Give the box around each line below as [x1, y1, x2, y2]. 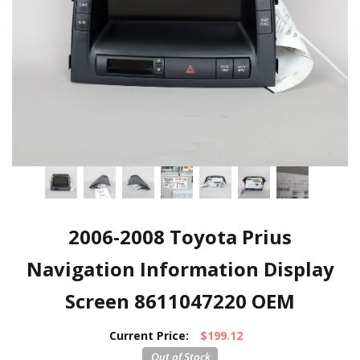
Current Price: [109, 328, 189, 343]
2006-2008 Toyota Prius [68, 223, 292, 250]
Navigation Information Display [26, 256, 334, 282]
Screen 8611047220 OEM [65, 288, 295, 314]
